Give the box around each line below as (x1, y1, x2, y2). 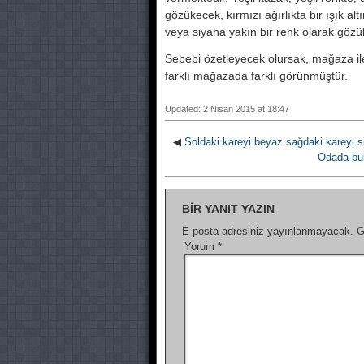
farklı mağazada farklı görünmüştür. (165, 69, 348, 82)
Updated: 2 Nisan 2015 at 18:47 (165, 104, 289, 114)
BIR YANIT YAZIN (182, 202, 275, 215)
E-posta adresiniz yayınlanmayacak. (182, 225, 353, 237)
